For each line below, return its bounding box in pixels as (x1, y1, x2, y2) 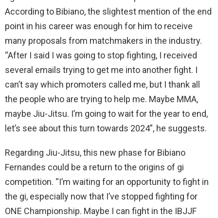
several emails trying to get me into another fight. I (5, 65, 198, 75)
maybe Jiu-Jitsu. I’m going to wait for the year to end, (5, 109, 208, 119)
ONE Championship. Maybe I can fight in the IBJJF (5, 206, 197, 217)
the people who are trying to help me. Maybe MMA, (5, 94, 198, 105)
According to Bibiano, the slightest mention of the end (5, 6, 212, 17)
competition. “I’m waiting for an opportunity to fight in (5, 177, 209, 187)
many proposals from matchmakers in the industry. (5, 36, 202, 46)
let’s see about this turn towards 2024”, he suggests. (5, 123, 207, 134)
